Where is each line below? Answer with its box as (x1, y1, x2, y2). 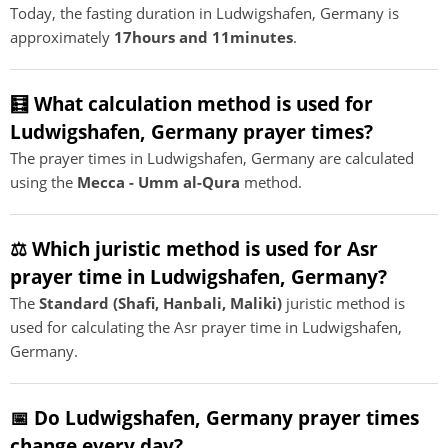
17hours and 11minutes (114, 27, 293, 47)
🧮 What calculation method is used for (10, 91, 373, 116)
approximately (10, 27, 114, 47)
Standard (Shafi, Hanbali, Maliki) (39, 293, 282, 313)
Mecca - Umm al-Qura (77, 172, 240, 192)
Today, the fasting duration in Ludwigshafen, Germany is (10, 3, 399, 23)
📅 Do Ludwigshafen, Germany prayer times (10, 405, 419, 430)
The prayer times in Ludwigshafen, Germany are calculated (10, 148, 414, 168)
